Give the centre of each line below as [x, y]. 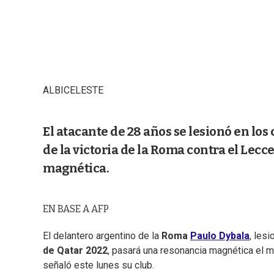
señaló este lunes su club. [98, 265]
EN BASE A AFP [76, 209]
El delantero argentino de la [102, 236]
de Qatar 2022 [75, 251]
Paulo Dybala [220, 236]
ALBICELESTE [73, 91]
